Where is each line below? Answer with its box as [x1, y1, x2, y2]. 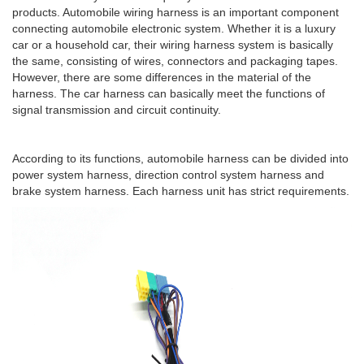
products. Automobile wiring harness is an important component [12, 6, 339, 19]
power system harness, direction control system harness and [12, 168, 324, 182]
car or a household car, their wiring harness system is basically [12, 38, 333, 52]
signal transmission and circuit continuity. [12, 103, 221, 117]
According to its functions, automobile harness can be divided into [12, 152, 349, 166]
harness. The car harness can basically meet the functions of [12, 87, 325, 101]
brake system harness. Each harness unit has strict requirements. [12, 184, 349, 198]
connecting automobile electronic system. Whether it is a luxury [12, 22, 336, 36]
